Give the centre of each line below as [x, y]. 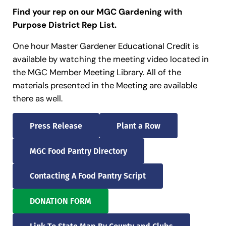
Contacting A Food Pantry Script [88, 176]
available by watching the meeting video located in [110, 59]
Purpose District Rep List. [64, 25]
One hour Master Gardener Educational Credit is [105, 46]
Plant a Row [138, 126]
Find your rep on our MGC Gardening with [97, 12]
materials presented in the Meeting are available [105, 86]
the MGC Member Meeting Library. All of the [97, 72]
